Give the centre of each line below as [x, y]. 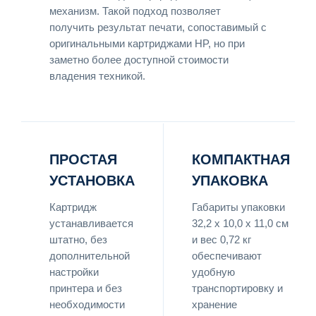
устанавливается [91, 223]
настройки [74, 272]
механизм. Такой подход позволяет [135, 11]
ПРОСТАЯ [83, 159]
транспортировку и [237, 288]
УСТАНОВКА [92, 180]
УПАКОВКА [230, 180]
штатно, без [78, 239]
